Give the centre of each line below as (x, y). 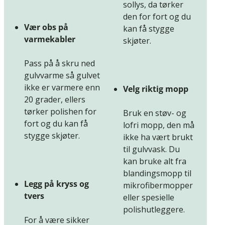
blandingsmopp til (157, 174)
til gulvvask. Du (151, 149)
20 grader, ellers (55, 100)
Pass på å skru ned (60, 64)
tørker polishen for (60, 112)
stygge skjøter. (52, 136)
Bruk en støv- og (155, 113)
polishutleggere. (154, 210)
